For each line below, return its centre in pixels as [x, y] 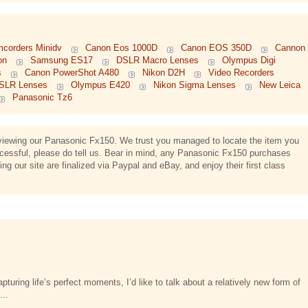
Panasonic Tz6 [42, 97]
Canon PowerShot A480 [72, 73]
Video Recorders [241, 73]
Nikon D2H [164, 73]
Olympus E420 [100, 85]
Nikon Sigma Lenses [195, 85]
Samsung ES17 [62, 60]
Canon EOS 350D [216, 48]
